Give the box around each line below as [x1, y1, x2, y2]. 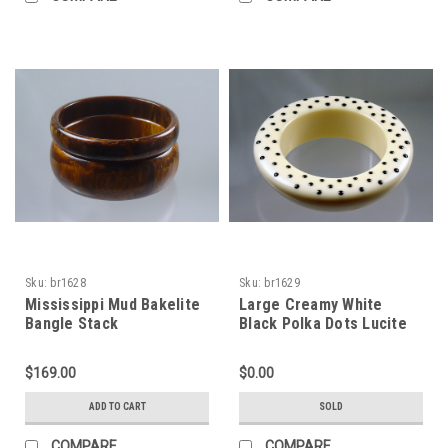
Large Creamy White [239, 294, 383, 314]
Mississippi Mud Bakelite [25, 294, 200, 314]
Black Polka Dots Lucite [239, 313, 407, 333]
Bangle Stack [25, 313, 118, 333]
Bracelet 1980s [239, 332, 346, 352]
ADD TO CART [88, 400, 146, 412]
